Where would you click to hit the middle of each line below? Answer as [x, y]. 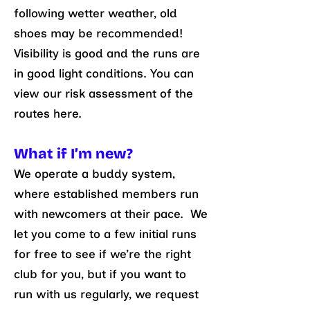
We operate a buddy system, [94, 174]
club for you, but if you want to [100, 274]
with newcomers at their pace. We [111, 214]
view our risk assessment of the [103, 93]
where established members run [106, 194]
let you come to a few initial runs [105, 234]
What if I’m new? [73, 154]
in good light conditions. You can [104, 73]
